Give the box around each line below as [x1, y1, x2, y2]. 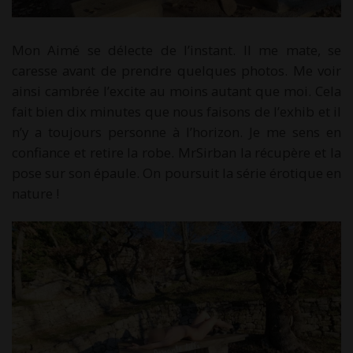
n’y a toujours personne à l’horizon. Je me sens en [12, 123, 341, 142]
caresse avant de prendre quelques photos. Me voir [12, 61, 341, 80]
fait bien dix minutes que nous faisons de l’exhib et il [12, 102, 341, 121]
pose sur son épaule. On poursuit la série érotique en [12, 164, 341, 183]
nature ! [12, 184, 59, 203]
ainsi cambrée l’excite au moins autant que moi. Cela [12, 82, 341, 101]
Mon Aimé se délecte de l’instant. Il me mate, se [12, 41, 341, 60]
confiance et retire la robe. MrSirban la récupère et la [12, 143, 341, 162]
